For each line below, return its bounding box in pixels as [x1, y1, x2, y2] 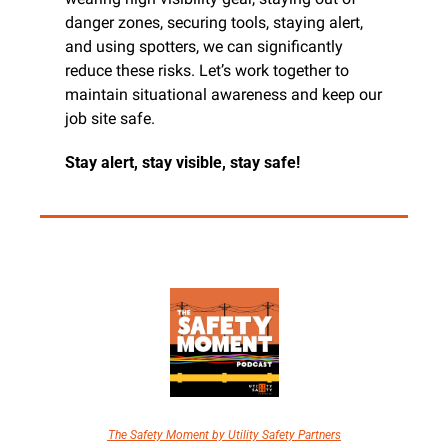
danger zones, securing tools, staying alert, [65, 13, 363, 33]
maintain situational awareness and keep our [65, 85, 382, 105]
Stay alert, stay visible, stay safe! [65, 153, 300, 173]
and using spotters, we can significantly [65, 37, 343, 57]
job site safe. [65, 109, 155, 129]
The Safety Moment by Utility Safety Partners [107, 428, 341, 443]
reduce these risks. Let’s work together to [65, 61, 349, 81]
